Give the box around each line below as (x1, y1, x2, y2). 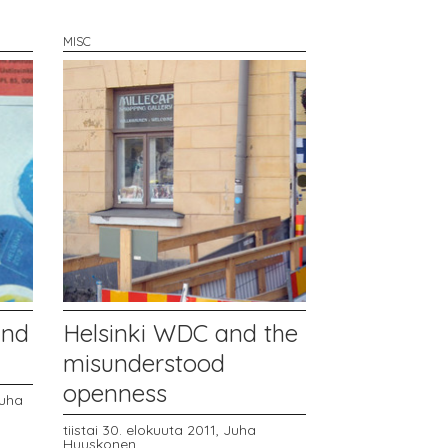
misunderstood (63, 347, 226, 378)
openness (63, 377, 168, 408)
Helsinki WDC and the (63, 317, 299, 348)
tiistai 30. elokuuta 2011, (63, 421, 224, 440)
